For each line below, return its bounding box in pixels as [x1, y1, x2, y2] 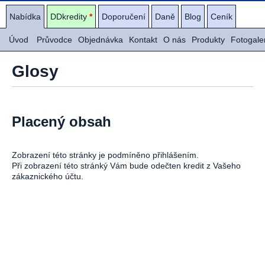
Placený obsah [12, 113, 111, 130]
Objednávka [78, 35, 123, 44]
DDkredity [50, 12, 89, 21]
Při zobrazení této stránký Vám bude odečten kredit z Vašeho [12, 160, 241, 170]
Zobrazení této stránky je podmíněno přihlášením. [12, 150, 199, 160]
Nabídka [9, 12, 41, 21]
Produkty [192, 35, 225, 44]
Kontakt [129, 35, 157, 44]
